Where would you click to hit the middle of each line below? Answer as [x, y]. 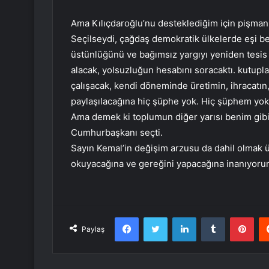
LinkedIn [211, 217]
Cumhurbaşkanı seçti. [117, 133]
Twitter [180, 217]
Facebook [156, 217]
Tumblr [237, 217]
